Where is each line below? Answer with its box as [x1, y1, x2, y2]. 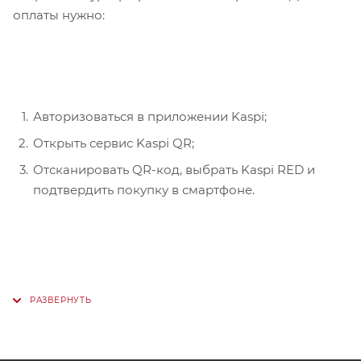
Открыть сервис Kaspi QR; [33, 135, 194, 151]
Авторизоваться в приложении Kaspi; [33, 109, 267, 125]
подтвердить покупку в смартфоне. [33, 182, 255, 198]
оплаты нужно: [13, 7, 105, 23]
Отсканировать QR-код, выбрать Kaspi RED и [33, 162, 315, 178]
